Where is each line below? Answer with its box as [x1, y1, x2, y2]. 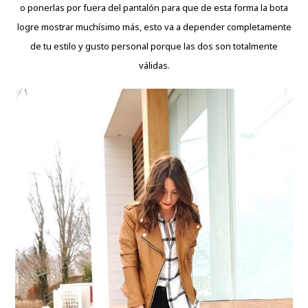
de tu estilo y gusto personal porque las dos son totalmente [30, 39, 278, 52]
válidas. [138, 58, 170, 71]
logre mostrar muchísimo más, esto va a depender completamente [16, 20, 291, 33]
